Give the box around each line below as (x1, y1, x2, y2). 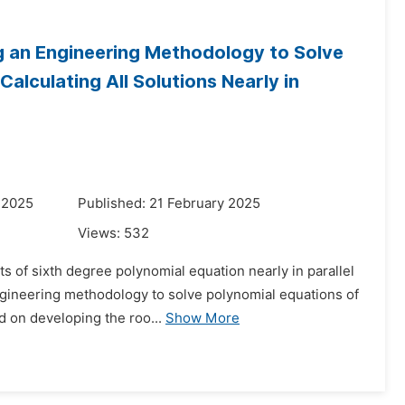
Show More (165, 310, 240, 326)
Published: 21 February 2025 (78, 195, 260, 212)
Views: (78, 225, 124, 241)
